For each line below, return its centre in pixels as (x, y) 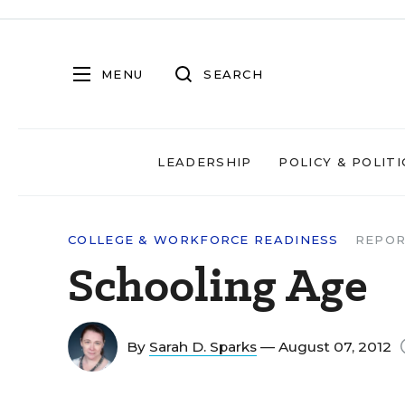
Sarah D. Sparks (203, 347)
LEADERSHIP (205, 162)
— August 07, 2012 (326, 347)
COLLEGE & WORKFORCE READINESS (203, 240)
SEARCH (233, 74)
